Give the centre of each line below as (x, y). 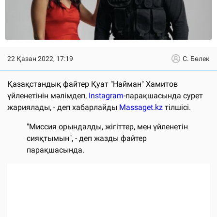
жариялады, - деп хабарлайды (63, 107)
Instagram (106, 95)
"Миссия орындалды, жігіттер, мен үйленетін (107, 126)
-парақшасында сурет (163, 95)
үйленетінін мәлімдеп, (48, 95)
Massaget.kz (141, 107)
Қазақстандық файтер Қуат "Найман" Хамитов (93, 84)
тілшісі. (177, 107)
